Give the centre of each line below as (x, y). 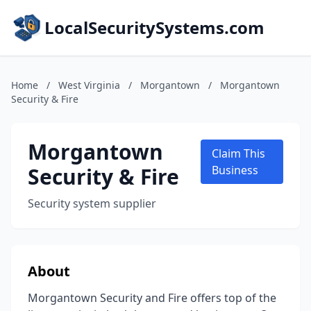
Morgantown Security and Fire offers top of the (152, 298)
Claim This (238, 153)
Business (235, 170)
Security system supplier (92, 203)
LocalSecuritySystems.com (154, 27)
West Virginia (89, 85)
